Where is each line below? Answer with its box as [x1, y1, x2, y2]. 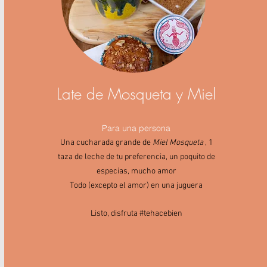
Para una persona [102, 123, 171, 134]
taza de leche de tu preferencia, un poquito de [57, 152, 215, 163]
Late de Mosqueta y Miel [56, 84, 216, 105]
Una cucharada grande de [60, 138, 153, 148]
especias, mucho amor [96, 166, 176, 177]
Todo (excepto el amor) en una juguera [70, 181, 203, 191]
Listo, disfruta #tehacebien [90, 209, 182, 219]
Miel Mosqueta [152, 138, 205, 148]
